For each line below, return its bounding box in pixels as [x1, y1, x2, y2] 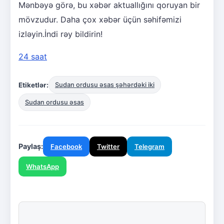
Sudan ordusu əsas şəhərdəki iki [55, 81, 154, 89]
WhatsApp [26, 162, 59, 171]
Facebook [50, 142, 82, 151]
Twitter [97, 142, 119, 151]
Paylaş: [18, 142, 43, 151]
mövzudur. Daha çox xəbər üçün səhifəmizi [18, 14, 181, 25]
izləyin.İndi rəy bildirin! [18, 29, 102, 39]
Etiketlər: [18, 80, 48, 89]
